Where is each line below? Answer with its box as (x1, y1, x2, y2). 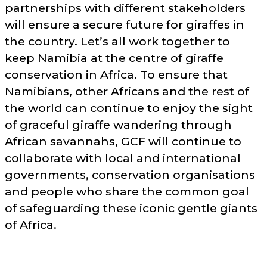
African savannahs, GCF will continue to (5, 134, 241, 149)
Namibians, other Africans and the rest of (5, 84, 249, 99)
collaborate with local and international (5, 151, 241, 166)
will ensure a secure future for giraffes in (5, 17, 244, 32)
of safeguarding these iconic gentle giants (5, 201, 257, 216)
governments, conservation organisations (5, 167, 255, 182)
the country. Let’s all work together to (5, 34, 230, 49)
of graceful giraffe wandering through (5, 117, 232, 132)
